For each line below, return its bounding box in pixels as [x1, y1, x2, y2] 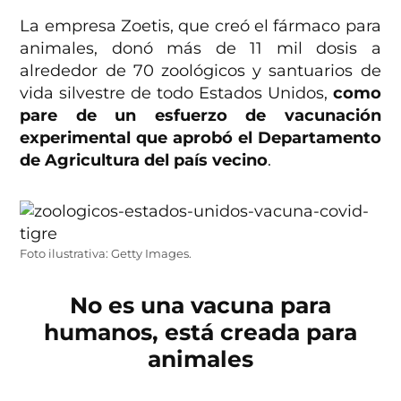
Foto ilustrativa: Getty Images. [20, 247, 192, 261]
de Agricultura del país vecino [20, 150, 269, 171]
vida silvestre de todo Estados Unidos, [20, 83, 333, 104]
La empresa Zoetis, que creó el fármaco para [20, 16, 381, 37]
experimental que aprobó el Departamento [20, 128, 381, 149]
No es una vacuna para [70, 292, 331, 320]
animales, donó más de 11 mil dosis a [20, 38, 381, 59]
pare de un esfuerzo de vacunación [20, 106, 381, 126]
